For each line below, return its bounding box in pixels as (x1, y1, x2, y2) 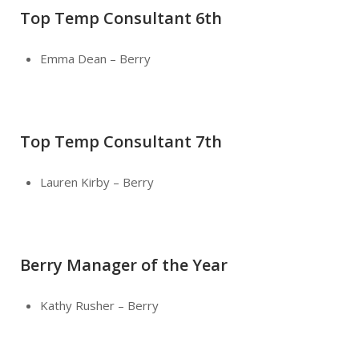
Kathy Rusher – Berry (40, 296, 159, 313)
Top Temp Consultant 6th (20, 6, 222, 29)
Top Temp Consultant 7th (20, 130, 222, 152)
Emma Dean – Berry (40, 50, 151, 67)
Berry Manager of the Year (20, 253, 228, 276)
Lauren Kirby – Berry (40, 173, 154, 190)
